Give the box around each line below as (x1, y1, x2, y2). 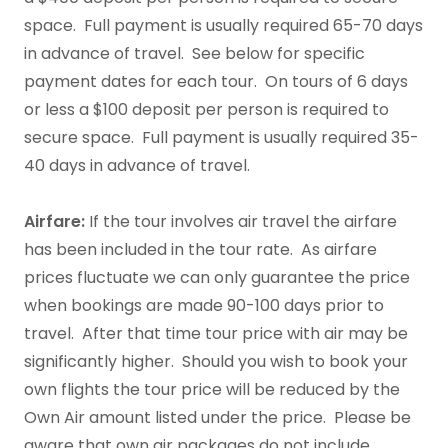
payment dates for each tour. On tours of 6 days (24, 70, 408, 93)
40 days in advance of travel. (24, 154, 274, 177)
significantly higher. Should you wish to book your (24, 350, 408, 373)
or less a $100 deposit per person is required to (24, 98, 389, 121)
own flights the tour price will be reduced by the (24, 378, 400, 401)
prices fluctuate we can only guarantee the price (24, 266, 410, 289)
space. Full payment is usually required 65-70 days (24, 14, 423, 37)
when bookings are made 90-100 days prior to (24, 294, 384, 317)
